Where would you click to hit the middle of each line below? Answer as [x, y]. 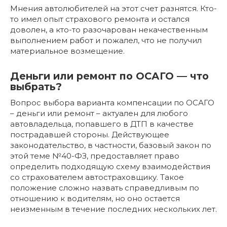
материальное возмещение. [67, 51]
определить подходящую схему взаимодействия [110, 166]
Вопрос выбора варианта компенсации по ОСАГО [112, 102]
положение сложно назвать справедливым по [105, 187]
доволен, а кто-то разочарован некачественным [109, 29]
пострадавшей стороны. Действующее [90, 134]
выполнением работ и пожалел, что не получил [106, 40]
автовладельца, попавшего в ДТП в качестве [102, 124]
